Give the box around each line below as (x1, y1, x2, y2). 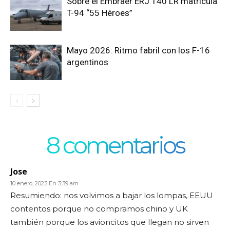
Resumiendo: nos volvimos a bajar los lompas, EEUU (10, 190, 213, 200)
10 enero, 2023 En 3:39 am (10, 179, 79, 187)
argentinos (67, 56, 108, 67)
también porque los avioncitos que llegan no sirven (10, 217, 209, 227)
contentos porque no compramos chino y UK (10, 203, 188, 214)
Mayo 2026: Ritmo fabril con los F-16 (67, 45, 210, 55)
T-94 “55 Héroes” (67, 7, 132, 18)
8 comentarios (46, 130, 184, 159)
